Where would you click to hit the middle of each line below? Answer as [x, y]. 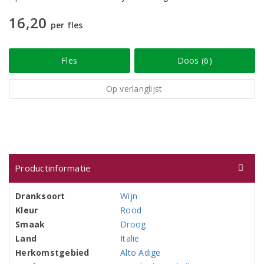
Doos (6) [194, 60]
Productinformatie [53, 168]
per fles [67, 25]
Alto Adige [141, 253]
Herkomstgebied [52, 253]
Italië [130, 238]
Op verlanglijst [134, 89]
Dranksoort [40, 196]
